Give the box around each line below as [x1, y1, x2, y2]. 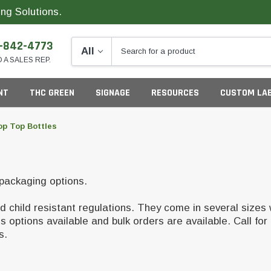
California [24, 243, 56, 252]
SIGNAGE [96, 87, 130, 99]
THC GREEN [30, 87, 74, 99]
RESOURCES [151, 87, 199, 99]
